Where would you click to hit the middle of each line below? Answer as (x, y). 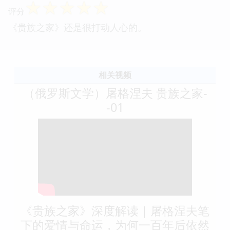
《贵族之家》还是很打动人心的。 (78, 27)
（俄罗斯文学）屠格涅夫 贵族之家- (115, 93)
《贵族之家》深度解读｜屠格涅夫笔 (115, 210)
